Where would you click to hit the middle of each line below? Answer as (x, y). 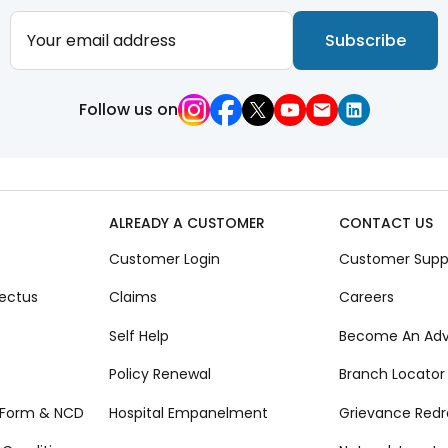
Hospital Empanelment (188, 412)
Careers (367, 297)
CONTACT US (386, 223)
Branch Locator (392, 374)
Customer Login (164, 258)
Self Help (138, 335)
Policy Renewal (159, 374)
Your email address (101, 40)
